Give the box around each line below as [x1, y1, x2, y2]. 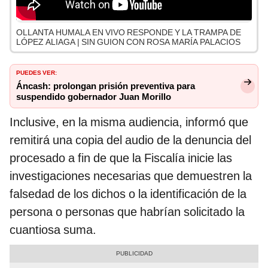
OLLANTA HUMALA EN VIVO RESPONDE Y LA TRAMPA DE [16, 28, 241, 38]
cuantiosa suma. [10, 223, 96, 237]
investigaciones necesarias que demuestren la [10, 169, 252, 184]
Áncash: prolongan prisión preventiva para [16, 81, 195, 92]
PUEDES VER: [16, 67, 57, 77]
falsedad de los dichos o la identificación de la [10, 187, 246, 202]
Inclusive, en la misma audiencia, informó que [10, 115, 248, 130]
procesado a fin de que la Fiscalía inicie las [10, 151, 232, 166]
